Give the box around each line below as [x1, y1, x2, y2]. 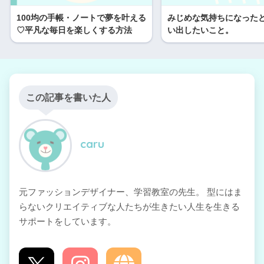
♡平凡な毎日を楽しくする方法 [16, 25, 132, 35]
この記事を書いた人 [26, 92, 111, 103]
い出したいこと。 [167, 25, 233, 35]
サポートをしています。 [19, 216, 116, 226]
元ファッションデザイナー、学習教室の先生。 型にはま [19, 186, 242, 197]
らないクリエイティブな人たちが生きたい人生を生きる [19, 201, 240, 212]
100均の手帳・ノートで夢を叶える [16, 12, 146, 22]
